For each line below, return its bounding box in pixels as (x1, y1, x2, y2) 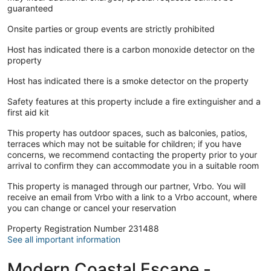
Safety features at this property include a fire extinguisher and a (7, 96, 261, 106)
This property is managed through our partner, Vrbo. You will (7, 180, 246, 191)
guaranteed (7, 2, 53, 13)
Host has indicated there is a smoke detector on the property (7, 75, 249, 86)
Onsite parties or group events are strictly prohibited (7, 23, 215, 34)
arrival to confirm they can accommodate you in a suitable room (7, 160, 259, 171)
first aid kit (7, 106, 49, 117)
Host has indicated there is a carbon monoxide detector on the (7, 44, 255, 54)
